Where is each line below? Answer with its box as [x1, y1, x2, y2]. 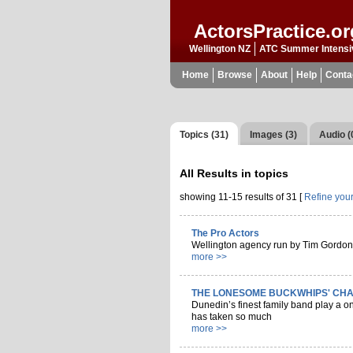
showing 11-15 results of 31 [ [180, 191, 305, 203]
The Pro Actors [191, 227, 260, 239]
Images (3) [250, 129, 298, 141]
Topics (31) [180, 129, 229, 141]
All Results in [180, 166, 255, 180]
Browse [217, 69, 252, 80]
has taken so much [191, 310, 273, 322]
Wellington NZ [189, 43, 251, 55]
